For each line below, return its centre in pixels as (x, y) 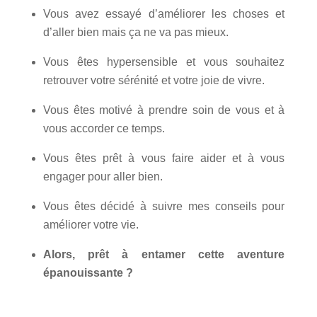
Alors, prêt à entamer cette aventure (164, 254)
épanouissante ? (89, 272)
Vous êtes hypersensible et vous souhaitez (164, 62)
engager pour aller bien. (103, 176)
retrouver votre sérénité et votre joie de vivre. (154, 80)
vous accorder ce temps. (104, 128)
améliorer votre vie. (91, 224)
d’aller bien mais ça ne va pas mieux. (136, 32)
